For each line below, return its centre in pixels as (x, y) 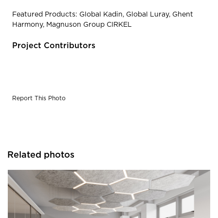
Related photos (41, 155)
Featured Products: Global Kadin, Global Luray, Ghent (103, 15)
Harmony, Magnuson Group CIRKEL (72, 25)
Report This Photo (39, 99)
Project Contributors (54, 46)
